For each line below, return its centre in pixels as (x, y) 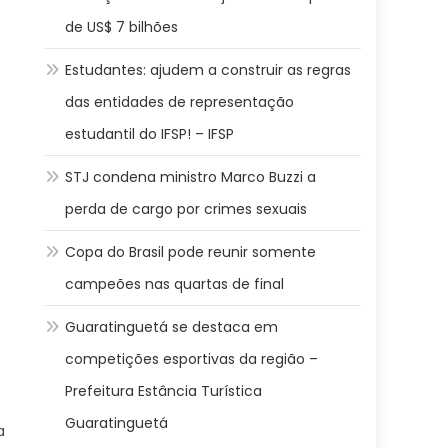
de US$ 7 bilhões (122, 27)
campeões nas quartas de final (175, 284)
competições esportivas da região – (192, 359)
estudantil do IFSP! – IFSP (150, 134)
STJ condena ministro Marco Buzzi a (191, 177)
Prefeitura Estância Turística (164, 391)
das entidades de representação (180, 102)
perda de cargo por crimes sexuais (186, 209)
